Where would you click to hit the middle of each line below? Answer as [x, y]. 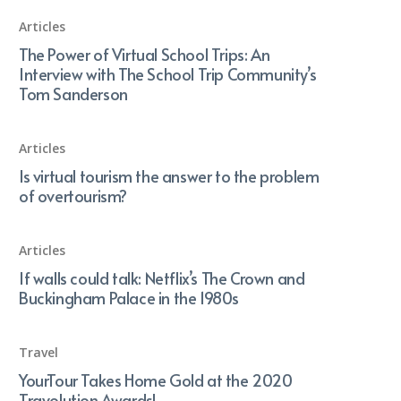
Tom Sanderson [73, 93]
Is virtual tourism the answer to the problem [169, 175]
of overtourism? [73, 195]
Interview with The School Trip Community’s [168, 73]
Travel [38, 352]
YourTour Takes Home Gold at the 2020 [156, 380]
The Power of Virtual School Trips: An [145, 54]
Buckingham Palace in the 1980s [129, 297]
